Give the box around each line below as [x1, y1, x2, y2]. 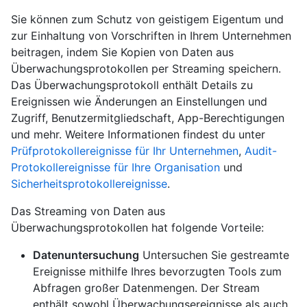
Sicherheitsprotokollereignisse [11, 177, 167, 191]
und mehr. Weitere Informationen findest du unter [11, 127, 265, 142]
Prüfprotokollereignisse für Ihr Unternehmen [11, 144, 238, 158]
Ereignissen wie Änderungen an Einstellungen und [11, 95, 267, 109]
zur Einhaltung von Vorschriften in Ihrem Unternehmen [11, 29, 291, 43]
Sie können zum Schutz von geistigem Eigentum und [11, 12, 284, 27]
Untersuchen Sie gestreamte [139, 248, 289, 262]
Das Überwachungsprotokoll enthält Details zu [11, 78, 253, 93]
